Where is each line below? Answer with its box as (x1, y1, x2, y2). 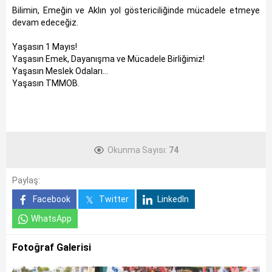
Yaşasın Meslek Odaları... (12, 66, 108, 76)
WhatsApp (31, 214, 72, 223)
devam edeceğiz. (12, 18, 78, 27)
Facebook (31, 194, 70, 204)
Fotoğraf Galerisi (12, 242, 91, 253)
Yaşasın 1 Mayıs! (12, 42, 77, 52)
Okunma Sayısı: (107, 145, 169, 155)
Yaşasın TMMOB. (12, 78, 80, 88)
